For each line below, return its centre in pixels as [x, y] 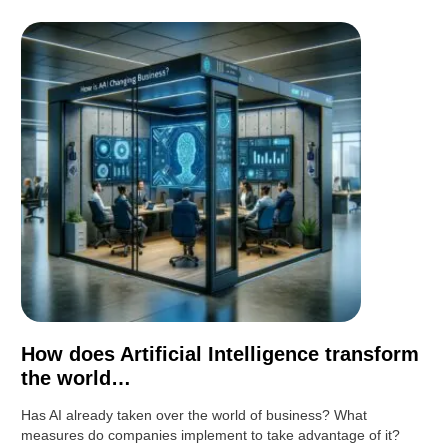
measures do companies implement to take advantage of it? [211, 435]
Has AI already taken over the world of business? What [194, 415]
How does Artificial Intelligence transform [220, 354]
